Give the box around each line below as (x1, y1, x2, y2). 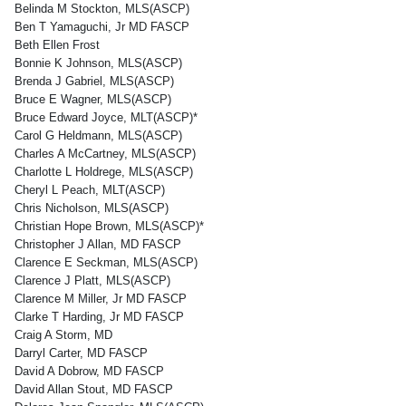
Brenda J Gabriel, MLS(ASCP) (14, 74, 174, 88)
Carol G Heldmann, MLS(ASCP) (14, 129, 182, 142)
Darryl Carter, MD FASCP (14, 346, 148, 360)
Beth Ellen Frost (14, 38, 100, 52)
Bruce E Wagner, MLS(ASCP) (14, 92, 171, 106)
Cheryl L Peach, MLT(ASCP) (14, 183, 165, 197)
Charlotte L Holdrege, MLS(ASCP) (14, 165, 193, 179)
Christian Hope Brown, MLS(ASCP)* (14, 219, 204, 233)
